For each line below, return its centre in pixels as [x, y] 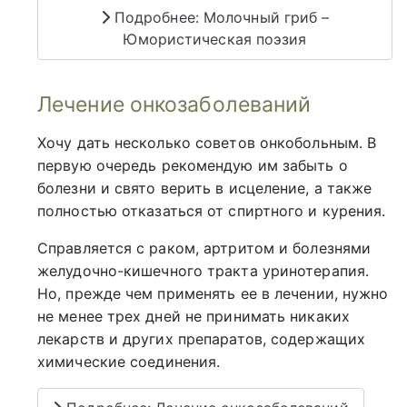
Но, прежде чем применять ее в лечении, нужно [213, 293]
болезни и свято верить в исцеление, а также [205, 188]
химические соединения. [129, 361]
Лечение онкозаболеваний [174, 104]
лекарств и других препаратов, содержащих [202, 338]
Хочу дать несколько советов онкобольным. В [207, 142]
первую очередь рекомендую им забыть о [193, 165]
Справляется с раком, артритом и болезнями [204, 248]
